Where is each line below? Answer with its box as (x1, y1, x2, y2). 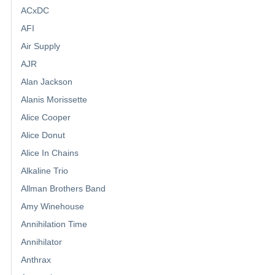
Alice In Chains (21, 148, 79, 158)
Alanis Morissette (21, 95, 87, 105)
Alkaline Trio (21, 166, 68, 176)
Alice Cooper (21, 112, 71, 123)
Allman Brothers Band (21, 184, 106, 194)
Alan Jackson (21, 77, 72, 87)
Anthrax (21, 255, 51, 265)
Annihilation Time (21, 219, 87, 230)
